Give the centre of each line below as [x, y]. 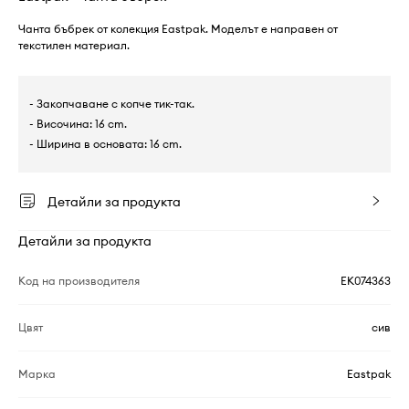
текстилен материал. [74, 45]
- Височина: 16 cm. [78, 124]
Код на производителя [79, 281]
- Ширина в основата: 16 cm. [105, 144]
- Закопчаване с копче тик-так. [112, 104]
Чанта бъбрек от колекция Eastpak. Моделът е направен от [178, 29]
